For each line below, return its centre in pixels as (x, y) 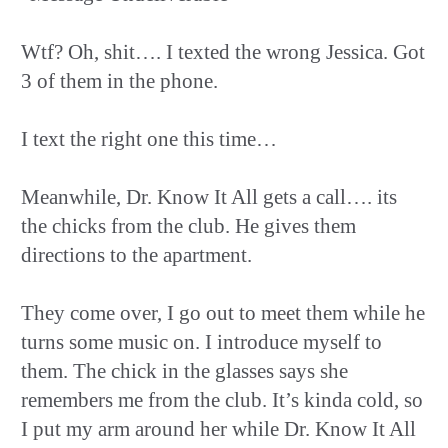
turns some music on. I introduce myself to (201, 341)
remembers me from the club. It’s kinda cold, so (222, 399)
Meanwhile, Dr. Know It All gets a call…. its (209, 196)
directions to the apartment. (136, 254)
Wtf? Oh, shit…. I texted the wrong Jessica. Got (223, 51)
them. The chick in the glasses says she (184, 370)
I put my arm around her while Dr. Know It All (218, 428)
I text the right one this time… (149, 138)
